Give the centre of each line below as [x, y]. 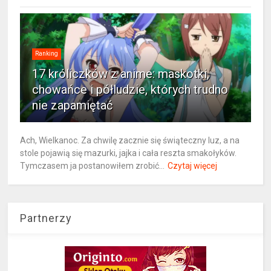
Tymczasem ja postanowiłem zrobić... [93, 165]
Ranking [47, 53]
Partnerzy [46, 218]
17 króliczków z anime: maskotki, [121, 73]
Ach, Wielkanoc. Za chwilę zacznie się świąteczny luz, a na [130, 140]
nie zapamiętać [73, 105]
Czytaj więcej [192, 165]
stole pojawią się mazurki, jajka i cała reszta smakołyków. [129, 153]
